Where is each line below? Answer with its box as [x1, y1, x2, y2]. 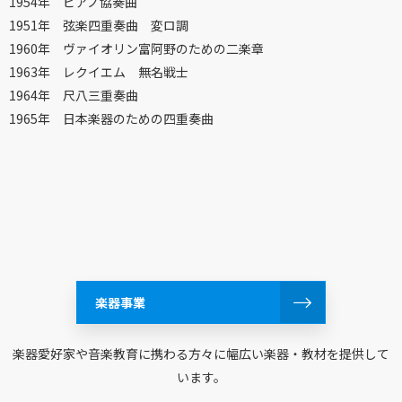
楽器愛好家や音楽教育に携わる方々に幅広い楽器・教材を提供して [13, 345, 389, 363]
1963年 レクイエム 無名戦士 [9, 63, 188, 81]
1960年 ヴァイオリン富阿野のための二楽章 [9, 39, 264, 57]
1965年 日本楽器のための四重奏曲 [9, 109, 214, 127]
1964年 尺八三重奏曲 [9, 86, 138, 104]
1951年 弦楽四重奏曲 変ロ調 [9, 16, 188, 34]
